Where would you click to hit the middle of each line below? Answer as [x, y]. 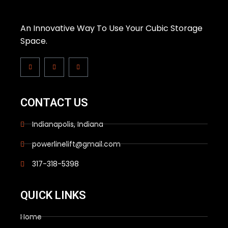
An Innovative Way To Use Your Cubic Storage [111, 28]
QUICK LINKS [53, 195]
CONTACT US [54, 102]
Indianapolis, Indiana [67, 124]
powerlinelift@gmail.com [76, 144]
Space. [34, 41]
